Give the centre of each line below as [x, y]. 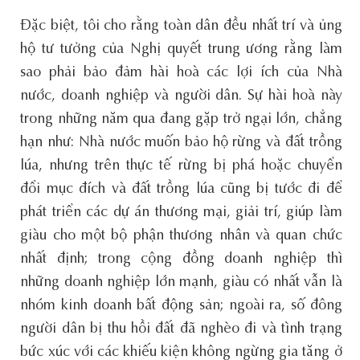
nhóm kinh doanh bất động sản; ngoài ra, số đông [181, 306]
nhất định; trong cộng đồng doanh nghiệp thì [181, 259]
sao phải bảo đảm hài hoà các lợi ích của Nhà [181, 73]
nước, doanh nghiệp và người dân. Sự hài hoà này [181, 96]
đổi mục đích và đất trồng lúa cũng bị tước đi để [181, 189]
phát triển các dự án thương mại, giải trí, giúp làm [181, 213]
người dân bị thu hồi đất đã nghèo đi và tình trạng [181, 329]
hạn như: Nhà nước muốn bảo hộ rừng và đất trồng [181, 143]
